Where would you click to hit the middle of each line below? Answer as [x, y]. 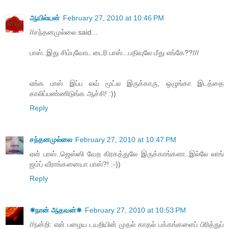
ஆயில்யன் [45, 18]
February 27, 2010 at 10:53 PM [135, 210]
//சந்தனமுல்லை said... [64, 32]
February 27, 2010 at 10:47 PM [126, 140]
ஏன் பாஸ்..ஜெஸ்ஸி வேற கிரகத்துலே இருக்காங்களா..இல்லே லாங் [127, 154]
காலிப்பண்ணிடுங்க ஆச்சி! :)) [73, 94]
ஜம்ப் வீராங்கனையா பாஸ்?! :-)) [75, 164]
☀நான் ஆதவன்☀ [56, 210]
